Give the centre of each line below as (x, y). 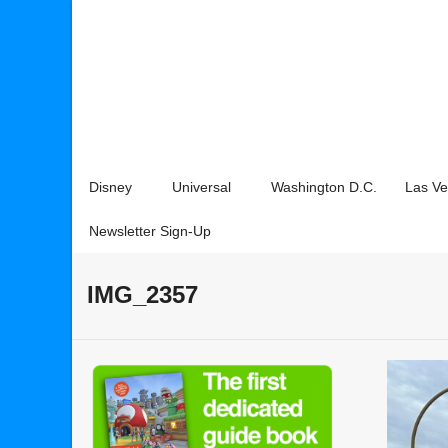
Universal (201, 187)
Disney (110, 187)
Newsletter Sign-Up (150, 231)
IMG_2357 (142, 294)
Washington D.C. (324, 187)
